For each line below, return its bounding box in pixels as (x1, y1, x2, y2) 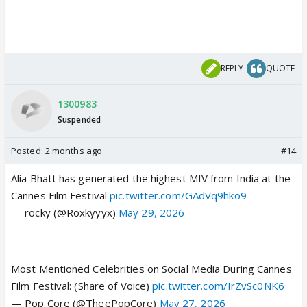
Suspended (58, 114, 101, 126)
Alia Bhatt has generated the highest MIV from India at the (11, 171, 291, 185)
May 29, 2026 (119, 205, 185, 219)
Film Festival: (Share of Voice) (11, 278, 153, 293)
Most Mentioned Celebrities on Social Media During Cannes (11, 261, 292, 275)
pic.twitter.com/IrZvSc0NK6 (152, 278, 284, 293)
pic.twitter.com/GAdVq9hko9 (110, 188, 247, 202)
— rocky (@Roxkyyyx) (11, 205, 119, 219)
